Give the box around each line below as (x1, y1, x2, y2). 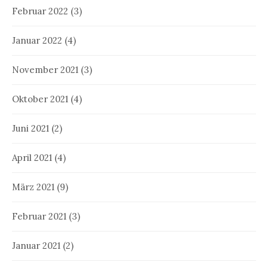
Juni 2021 (12, 122, 49, 134)
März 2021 (12, 181, 54, 193)
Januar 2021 (12, 239, 60, 251)
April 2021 (12, 151, 52, 163)
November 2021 (12, 63, 78, 75)
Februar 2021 (12, 210, 66, 222)
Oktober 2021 (12, 93, 68, 105)
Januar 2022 (12, 34, 62, 46)
